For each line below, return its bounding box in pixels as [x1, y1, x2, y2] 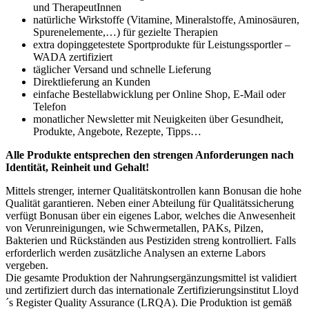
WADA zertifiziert [33, 51, 112, 63]
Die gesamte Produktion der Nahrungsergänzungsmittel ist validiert [6, 272, 297, 284]
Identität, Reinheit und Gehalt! [6, 161, 149, 174]
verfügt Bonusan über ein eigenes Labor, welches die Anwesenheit [6, 210, 295, 222]
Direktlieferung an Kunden [33, 76, 150, 88]
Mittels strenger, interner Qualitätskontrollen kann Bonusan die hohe [6, 185, 301, 197]
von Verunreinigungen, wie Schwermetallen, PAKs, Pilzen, [6, 222, 263, 235]
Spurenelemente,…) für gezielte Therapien [33, 26, 218, 39]
